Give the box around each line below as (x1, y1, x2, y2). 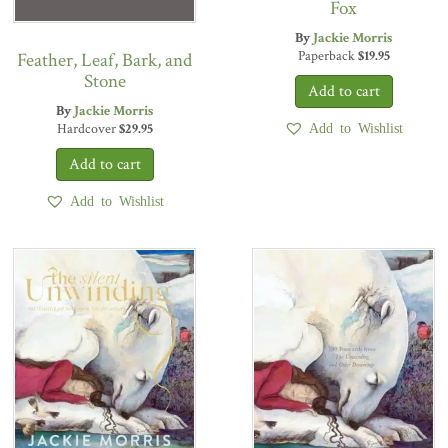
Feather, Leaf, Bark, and (17, 47, 192, 73)
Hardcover (56, 119, 119, 138)
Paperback (297, 47, 358, 66)
